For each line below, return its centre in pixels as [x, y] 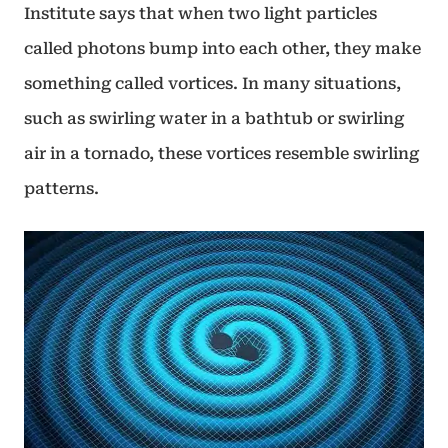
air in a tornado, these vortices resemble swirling [221, 153]
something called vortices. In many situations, [212, 83]
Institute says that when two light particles [200, 13]
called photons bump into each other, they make [222, 48]
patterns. [61, 188]
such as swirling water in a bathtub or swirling [214, 118]
